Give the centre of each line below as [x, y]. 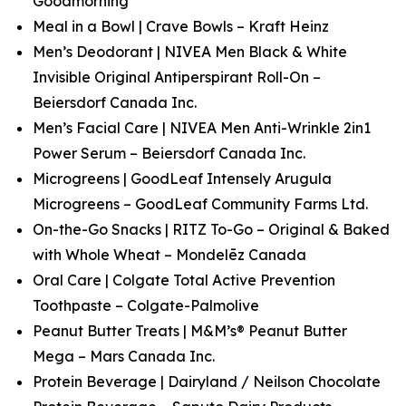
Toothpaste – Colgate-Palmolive [146, 305]
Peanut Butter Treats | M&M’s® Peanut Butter [190, 331]
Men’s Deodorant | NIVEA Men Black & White [190, 52]
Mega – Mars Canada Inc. [124, 356]
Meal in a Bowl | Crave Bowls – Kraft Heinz [181, 26]
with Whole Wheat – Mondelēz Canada [169, 255]
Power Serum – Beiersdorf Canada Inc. [169, 153]
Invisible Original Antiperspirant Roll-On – [177, 77]
